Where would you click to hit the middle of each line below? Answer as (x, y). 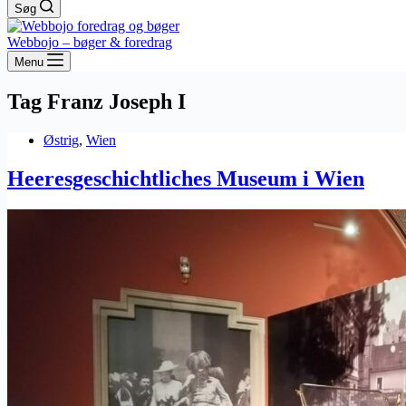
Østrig (61, 140)
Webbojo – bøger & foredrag (90, 42)
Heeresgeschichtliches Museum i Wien (186, 178)
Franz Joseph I (114, 101)
